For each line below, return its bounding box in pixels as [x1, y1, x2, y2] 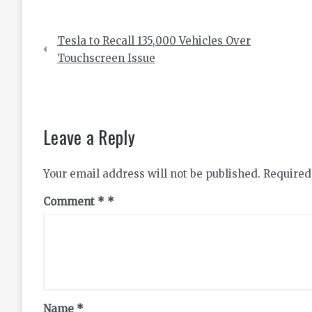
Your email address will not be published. [43, 167, 260, 180]
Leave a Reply [43, 123, 135, 150]
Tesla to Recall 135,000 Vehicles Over [57, 34, 251, 47]
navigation [42, 45, 114, 72]
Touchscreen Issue [57, 52, 155, 65]
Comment [43, 195, 97, 208]
